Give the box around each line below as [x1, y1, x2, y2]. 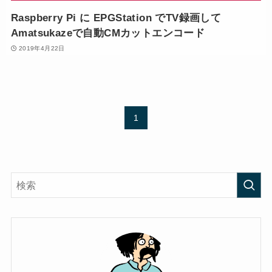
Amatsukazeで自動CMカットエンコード [10, 27, 205, 39]
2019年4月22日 [18, 44, 65, 52]
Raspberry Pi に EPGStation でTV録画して [10, 12, 222, 24]
